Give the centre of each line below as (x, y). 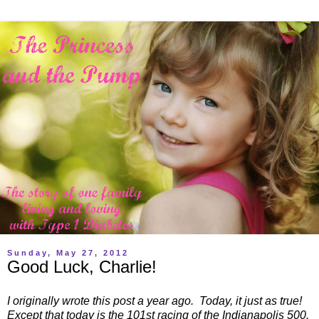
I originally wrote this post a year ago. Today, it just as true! (156, 300)
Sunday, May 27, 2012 (68, 252)
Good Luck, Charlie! (82, 266)
